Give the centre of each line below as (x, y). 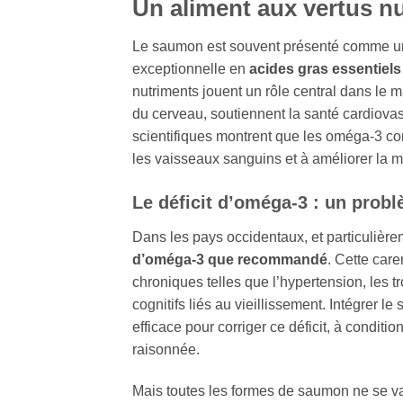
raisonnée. (166, 350)
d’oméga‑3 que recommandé (230, 260)
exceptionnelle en (191, 68)
